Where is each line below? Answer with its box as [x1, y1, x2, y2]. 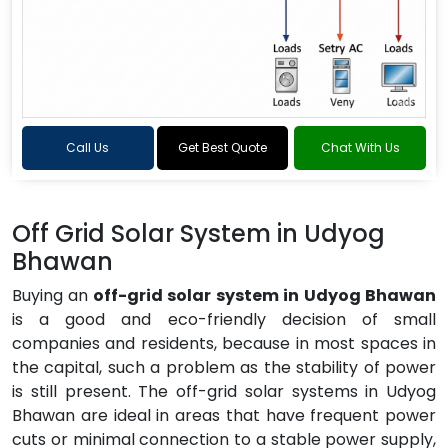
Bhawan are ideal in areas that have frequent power [12, 404, 436, 427]
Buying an [12, 284, 89, 307]
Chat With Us [320, 139, 400, 156]
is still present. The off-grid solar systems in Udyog [12, 380, 436, 403]
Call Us [66, 139, 110, 156]
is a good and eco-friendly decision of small [12, 308, 436, 331]
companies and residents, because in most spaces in [12, 332, 436, 355]
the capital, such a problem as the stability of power [12, 356, 436, 379]
